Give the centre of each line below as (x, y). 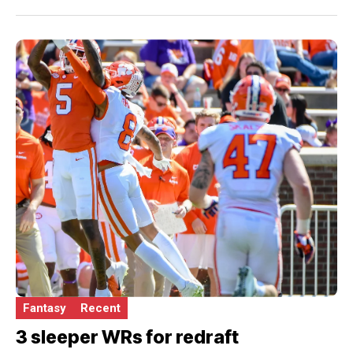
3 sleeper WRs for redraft (127, 337)
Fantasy (45, 308)
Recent (100, 308)
